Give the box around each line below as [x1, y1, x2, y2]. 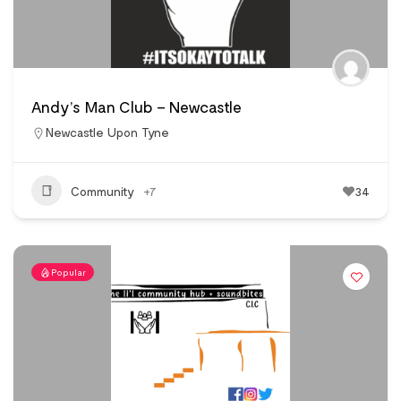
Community [71, 183, 134, 199]
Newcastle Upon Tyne [46, 124, 169, 141]
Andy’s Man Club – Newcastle [31, 97, 242, 117]
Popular [51, 267, 86, 278]
